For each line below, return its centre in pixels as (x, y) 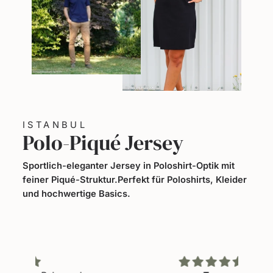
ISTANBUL (55, 125)
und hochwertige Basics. (76, 193)
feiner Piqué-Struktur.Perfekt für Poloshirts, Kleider (135, 179)
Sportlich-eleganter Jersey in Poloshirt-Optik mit (129, 165)
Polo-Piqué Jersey (103, 142)
